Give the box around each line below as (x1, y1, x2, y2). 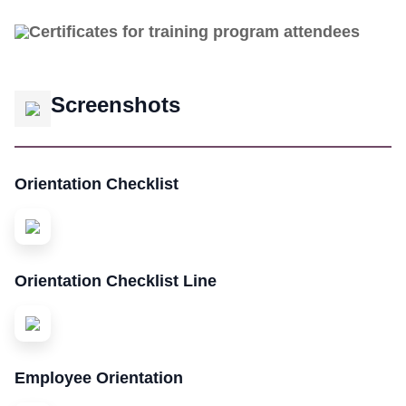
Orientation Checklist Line (14, 272, 217, 290)
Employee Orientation (14, 369, 183, 387)
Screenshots (51, 92, 180, 117)
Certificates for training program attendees (29, 23, 360, 41)
